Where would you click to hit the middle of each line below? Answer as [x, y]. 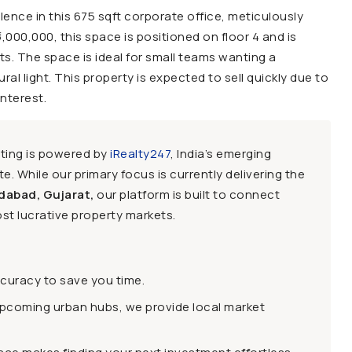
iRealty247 [140, 154]
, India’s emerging [221, 154]
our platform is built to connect [187, 194]
